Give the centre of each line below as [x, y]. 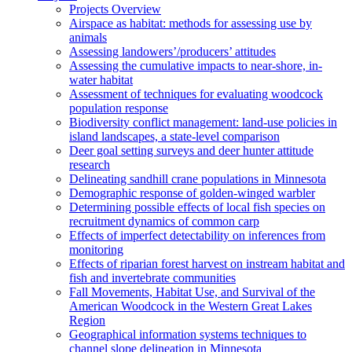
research [90, 164]
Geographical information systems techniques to [188, 334]
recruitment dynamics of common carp [164, 221]
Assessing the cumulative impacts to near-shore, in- [196, 65]
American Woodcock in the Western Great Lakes [191, 306]
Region [87, 320]
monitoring [96, 249]
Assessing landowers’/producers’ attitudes [172, 51]
